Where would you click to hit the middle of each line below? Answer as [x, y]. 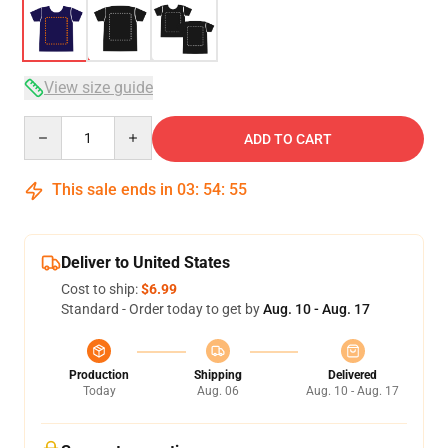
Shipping [217, 375]
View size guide [98, 87]
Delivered [352, 375]
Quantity [50, 125]
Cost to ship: [101, 289]
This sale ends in [112, 189]
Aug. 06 [217, 391]
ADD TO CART [288, 139]
